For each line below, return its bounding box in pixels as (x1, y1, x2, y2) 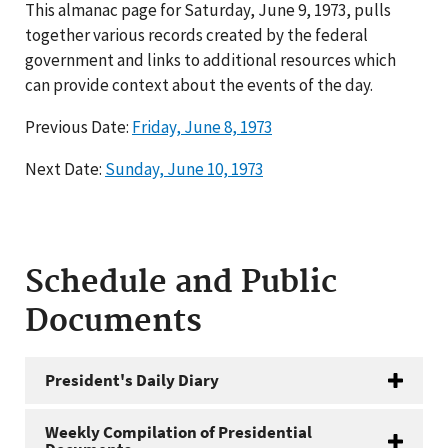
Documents (25, 303, 202, 341)
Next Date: (25, 158, 105, 180)
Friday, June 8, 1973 (132, 116, 272, 138)
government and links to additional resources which (25, 49, 396, 71)
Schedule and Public (25, 264, 337, 302)
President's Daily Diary (45, 369, 219, 391)
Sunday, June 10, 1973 (105, 158, 263, 180)
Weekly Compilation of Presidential (45, 421, 312, 443)
